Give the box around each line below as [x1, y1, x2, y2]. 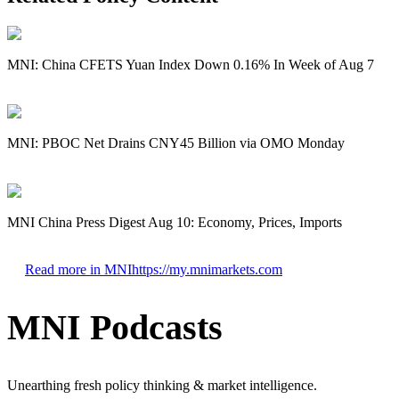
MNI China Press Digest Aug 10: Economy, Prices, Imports [7, 214, 342, 230]
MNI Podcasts [7, 307, 223, 348]
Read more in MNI [25, 262, 132, 278]
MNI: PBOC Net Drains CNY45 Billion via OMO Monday [7, 135, 345, 151]
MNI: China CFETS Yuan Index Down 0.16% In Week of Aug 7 [7, 57, 374, 73]
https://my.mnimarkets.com [132, 262, 282, 278]
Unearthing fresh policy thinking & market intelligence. [7, 377, 317, 393]
